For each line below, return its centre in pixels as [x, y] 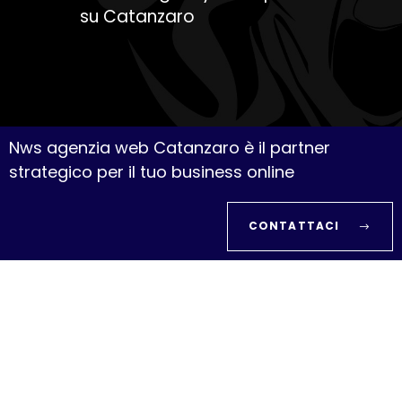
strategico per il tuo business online [152, 172]
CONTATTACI [294, 226]
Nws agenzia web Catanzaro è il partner [170, 148]
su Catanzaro [137, 17]
